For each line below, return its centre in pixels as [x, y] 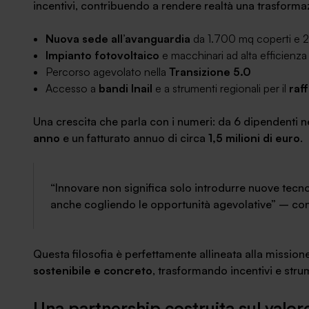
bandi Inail [126, 88]
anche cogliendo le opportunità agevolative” [163, 204]
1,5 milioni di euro [254, 138]
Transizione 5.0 [210, 72]
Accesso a [72, 88]
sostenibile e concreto [93, 270]
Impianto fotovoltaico [102, 55]
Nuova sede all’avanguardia [118, 39]
